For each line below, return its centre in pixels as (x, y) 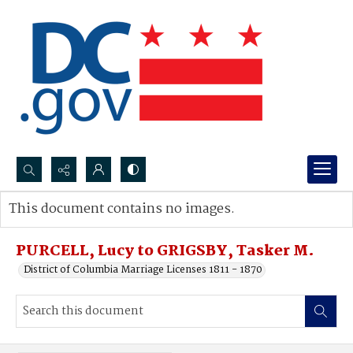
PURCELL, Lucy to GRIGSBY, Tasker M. (165, 251)
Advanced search (65, 225)
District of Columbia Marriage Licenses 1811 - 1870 (143, 270)
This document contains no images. (122, 209)
